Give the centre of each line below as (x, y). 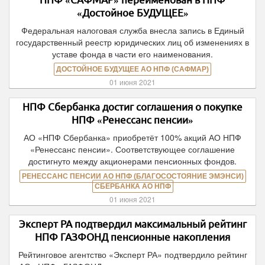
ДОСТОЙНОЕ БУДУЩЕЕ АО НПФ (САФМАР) (132, 69)
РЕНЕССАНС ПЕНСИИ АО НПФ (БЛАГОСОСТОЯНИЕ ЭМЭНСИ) (132, 176)
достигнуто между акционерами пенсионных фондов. (132, 161)
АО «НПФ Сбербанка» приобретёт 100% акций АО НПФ (132, 137)
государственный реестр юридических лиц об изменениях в (132, 42)
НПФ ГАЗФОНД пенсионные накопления (132, 237)
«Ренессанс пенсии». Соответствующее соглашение (132, 149)
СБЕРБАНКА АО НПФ (132, 186)
